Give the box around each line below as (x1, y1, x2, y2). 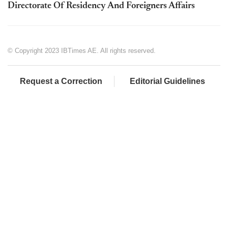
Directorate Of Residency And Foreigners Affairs (8, 1, 195, 11)
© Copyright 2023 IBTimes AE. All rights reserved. (8, 46, 156, 54)
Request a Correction (19, 76, 102, 85)
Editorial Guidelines (130, 76, 205, 85)
